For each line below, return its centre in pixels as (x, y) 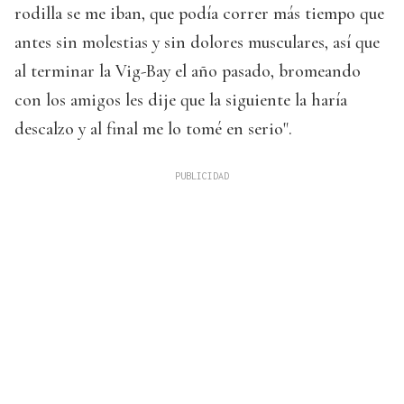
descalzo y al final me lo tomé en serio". (153, 129)
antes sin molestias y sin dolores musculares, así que (197, 43)
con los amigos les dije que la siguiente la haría (181, 101)
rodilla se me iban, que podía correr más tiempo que (199, 14)
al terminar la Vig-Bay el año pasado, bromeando (188, 72)
